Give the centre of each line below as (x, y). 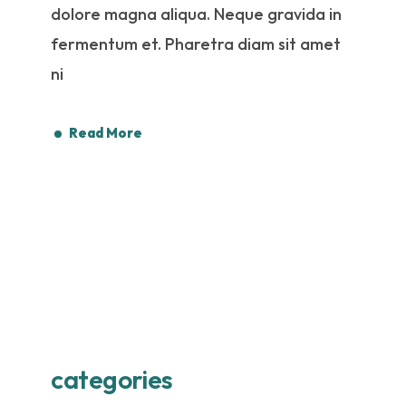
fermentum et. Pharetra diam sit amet (196, 43)
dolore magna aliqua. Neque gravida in (197, 14)
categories (112, 379)
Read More (106, 133)
